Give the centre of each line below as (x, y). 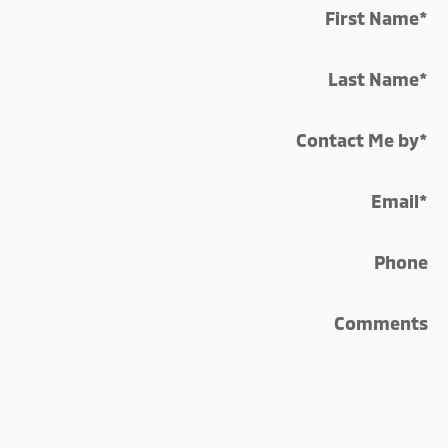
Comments (381, 323)
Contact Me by (357, 140)
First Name (372, 18)
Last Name (373, 79)
